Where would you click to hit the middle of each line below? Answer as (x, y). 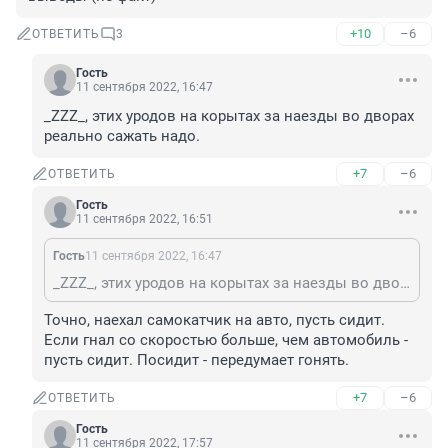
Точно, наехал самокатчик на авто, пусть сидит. (214, 320)
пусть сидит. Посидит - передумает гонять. (196, 360)
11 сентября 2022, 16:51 (144, 219)
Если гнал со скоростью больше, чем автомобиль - (226, 340)
